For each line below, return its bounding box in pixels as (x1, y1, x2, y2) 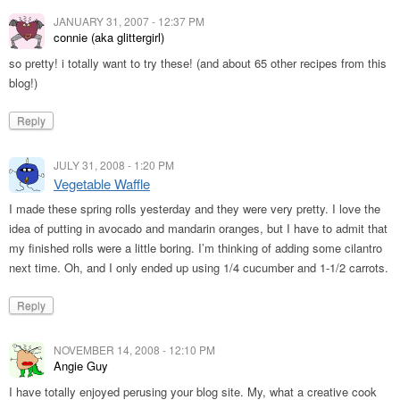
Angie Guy (54, 357, 108, 374)
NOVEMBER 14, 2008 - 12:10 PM (54, 342, 215, 357)
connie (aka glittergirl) (54, 29, 164, 46)
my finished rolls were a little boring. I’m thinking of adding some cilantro (9, 239, 382, 256)
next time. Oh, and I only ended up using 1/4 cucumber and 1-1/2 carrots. (9, 259, 388, 276)
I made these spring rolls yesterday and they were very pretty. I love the (9, 200, 380, 217)
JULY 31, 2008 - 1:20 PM (54, 157, 174, 172)
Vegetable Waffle (54, 174, 150, 193)
